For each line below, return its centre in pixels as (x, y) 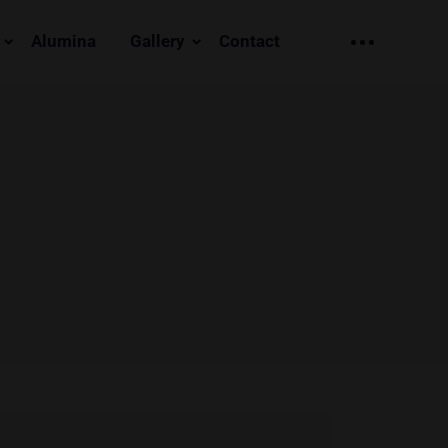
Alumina (63, 41)
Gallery (157, 41)
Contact (249, 41)
